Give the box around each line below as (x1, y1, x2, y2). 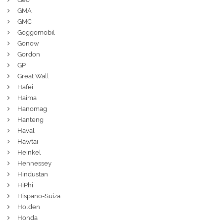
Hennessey (17, 159, 52, 167)
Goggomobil (17, 28, 55, 36)
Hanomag (17, 105, 47, 112)
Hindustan (17, 170, 48, 178)
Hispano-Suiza (17, 192, 60, 200)
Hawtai (17, 137, 38, 145)
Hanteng (17, 115, 44, 123)
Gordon (17, 50, 40, 58)
